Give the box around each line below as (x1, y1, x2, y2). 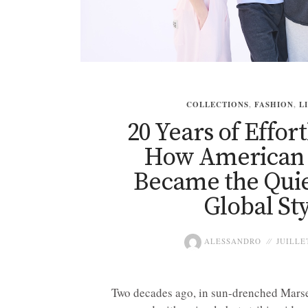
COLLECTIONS (186, 99, 249, 111)
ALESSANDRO (201, 236, 261, 247)
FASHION (254, 99, 294, 111)
